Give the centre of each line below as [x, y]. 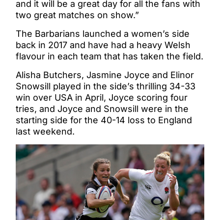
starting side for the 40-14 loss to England [104, 120]
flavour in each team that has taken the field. [110, 56]
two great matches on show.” [77, 15]
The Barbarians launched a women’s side [103, 33]
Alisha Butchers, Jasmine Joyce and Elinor [105, 75]
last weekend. [45, 131]
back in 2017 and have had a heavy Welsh [103, 45]
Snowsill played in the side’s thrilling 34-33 [106, 86]
